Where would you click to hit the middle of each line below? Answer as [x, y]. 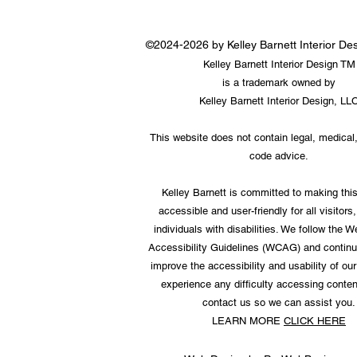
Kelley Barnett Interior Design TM [279, 64]
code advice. [279, 156]
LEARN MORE [248, 321]
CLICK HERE [315, 321]
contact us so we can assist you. [279, 302]
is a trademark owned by [279, 82]
